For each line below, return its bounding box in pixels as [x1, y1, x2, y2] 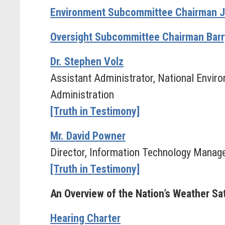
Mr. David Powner [50, 130, 126, 142]
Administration [50, 88, 114, 101]
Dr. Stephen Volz [50, 55, 124, 68]
